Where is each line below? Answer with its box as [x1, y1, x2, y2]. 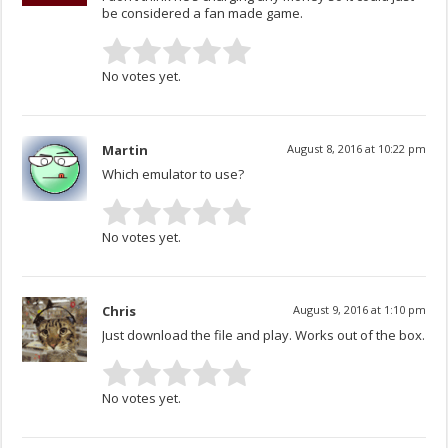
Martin [102, 141, 149, 160]
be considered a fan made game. [102, 4, 304, 23]
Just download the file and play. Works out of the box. [102, 326, 426, 345]
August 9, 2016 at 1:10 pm [292, 302, 426, 318]
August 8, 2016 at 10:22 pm [286, 141, 426, 157]
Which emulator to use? [102, 165, 245, 184]
